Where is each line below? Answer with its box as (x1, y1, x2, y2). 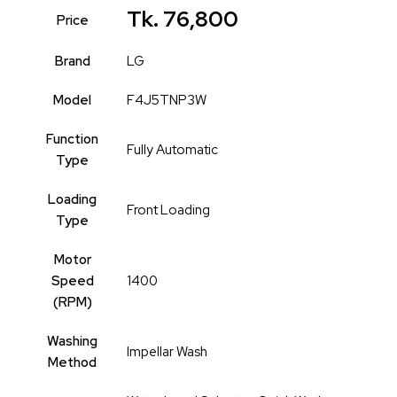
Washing (47, 332, 97, 351)
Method (48, 354, 97, 372)
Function (46, 130, 98, 149)
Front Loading (127, 201, 210, 220)
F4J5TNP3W (127, 91, 206, 110)
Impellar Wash (127, 343, 207, 362)
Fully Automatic (127, 141, 218, 160)
